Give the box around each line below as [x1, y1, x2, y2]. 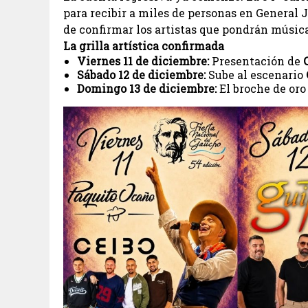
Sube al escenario [206, 67, 306, 82]
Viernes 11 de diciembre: [77, 54, 209, 69]
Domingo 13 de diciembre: [77, 81, 217, 96]
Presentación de [209, 54, 303, 69]
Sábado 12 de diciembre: [77, 67, 206, 82]
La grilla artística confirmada [63, 38, 224, 54]
